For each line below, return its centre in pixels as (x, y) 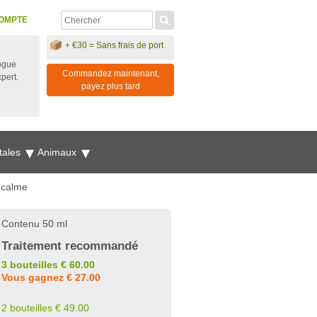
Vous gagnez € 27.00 (51, 277)
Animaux (58, 152)
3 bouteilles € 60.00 (48, 265)
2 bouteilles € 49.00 (45, 308)
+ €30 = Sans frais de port (114, 45)
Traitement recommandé (70, 246)
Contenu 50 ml (34, 224)
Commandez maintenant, (110, 74)
